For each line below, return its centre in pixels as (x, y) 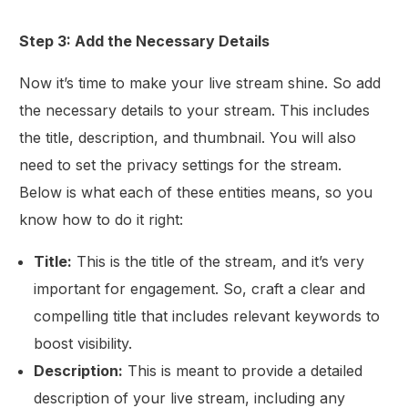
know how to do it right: (102, 220)
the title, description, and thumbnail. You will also (188, 138)
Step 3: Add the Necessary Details (145, 41)
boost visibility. (83, 344)
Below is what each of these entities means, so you (196, 193)
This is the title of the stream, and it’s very (219, 262)
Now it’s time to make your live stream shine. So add (200, 83)
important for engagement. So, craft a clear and (200, 289)
